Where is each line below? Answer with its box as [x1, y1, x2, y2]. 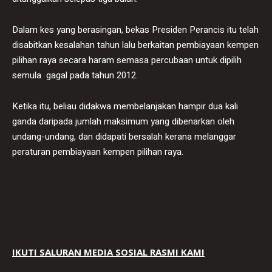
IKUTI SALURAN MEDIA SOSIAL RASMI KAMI [12, 245, 205, 258]
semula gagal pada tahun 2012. [12, 68, 138, 82]
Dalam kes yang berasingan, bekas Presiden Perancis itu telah [12, 22, 259, 36]
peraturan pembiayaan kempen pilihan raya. [12, 144, 183, 158]
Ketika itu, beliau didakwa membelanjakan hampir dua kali [12, 99, 238, 113]
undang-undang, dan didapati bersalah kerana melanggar [12, 129, 236, 143]
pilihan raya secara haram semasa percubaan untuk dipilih [12, 53, 242, 67]
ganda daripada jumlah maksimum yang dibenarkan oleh [12, 114, 234, 128]
